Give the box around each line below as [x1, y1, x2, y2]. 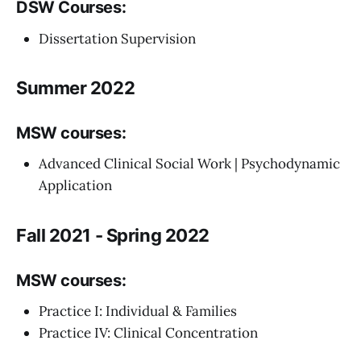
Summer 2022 [16, 77, 135, 98]
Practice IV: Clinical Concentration [39, 324, 258, 342]
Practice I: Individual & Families [39, 302, 237, 321]
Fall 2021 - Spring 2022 [16, 224, 210, 246]
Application [39, 176, 112, 195]
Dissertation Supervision [39, 29, 196, 48]
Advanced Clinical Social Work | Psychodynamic [39, 155, 340, 173]
